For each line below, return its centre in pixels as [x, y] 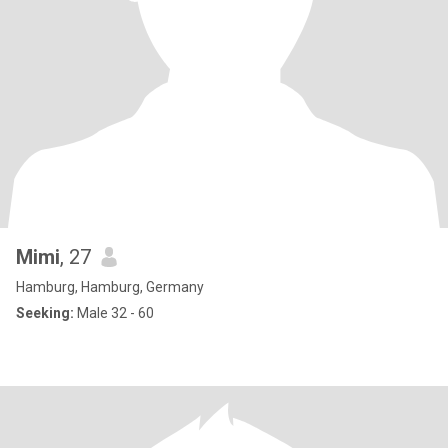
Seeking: [45, 313]
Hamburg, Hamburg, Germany [110, 287]
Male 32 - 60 [114, 313]
